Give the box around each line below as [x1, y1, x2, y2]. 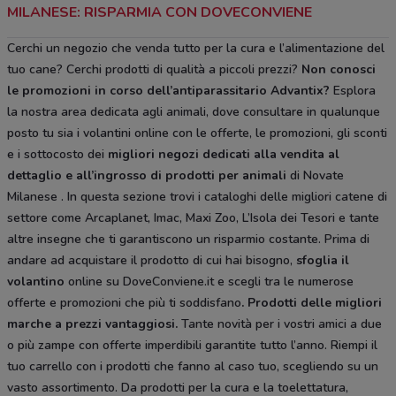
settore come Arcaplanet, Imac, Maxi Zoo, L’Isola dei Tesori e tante [7, 209, 379, 227]
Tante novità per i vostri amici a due [178, 316, 382, 333]
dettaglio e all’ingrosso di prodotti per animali [7, 167, 290, 185]
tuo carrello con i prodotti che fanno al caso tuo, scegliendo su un [7, 358, 378, 376]
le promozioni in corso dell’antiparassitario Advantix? [7, 82, 330, 100]
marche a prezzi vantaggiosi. [7, 316, 178, 333]
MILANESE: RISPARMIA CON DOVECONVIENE [7, 3, 312, 23]
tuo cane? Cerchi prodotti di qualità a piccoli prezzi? [7, 61, 301, 79]
